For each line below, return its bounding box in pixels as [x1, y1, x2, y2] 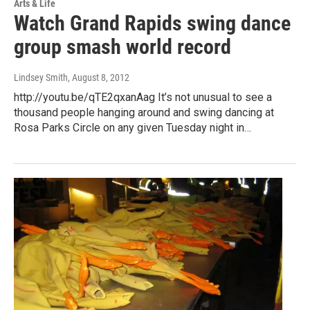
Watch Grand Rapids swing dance [14, 10, 291, 35]
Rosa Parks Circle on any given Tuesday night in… [14, 120, 251, 134]
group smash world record [14, 34, 231, 59]
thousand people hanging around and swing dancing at [14, 105, 274, 119]
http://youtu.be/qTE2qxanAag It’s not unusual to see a [14, 90, 272, 104]
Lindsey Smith [14, 71, 68, 83]
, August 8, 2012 [68, 71, 129, 83]
